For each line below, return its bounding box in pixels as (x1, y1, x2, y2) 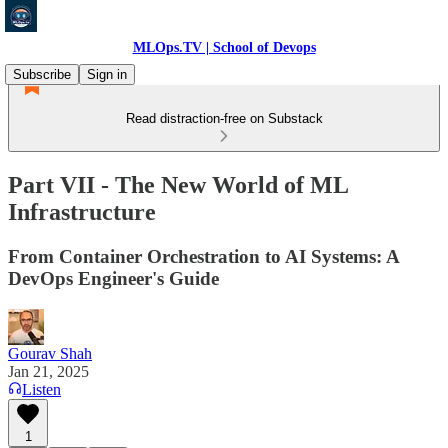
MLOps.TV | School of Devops (132, 40, 316, 55)
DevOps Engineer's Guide (8, 267, 219, 289)
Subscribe (13, 67, 71, 82)
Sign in (87, 67, 127, 82)
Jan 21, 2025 (8, 362, 89, 380)
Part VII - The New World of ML (8, 171, 348, 198)
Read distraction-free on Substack (125, 111, 323, 126)
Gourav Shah (8, 344, 92, 362)
